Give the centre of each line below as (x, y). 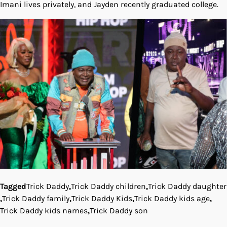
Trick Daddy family (36, 198)
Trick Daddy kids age (172, 198)
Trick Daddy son (119, 210)
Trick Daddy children (108, 186)
